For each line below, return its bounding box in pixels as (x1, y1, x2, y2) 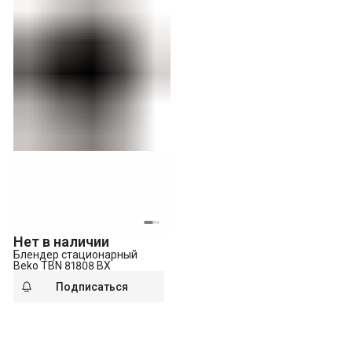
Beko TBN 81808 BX (13, 258, 111, 272)
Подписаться (55, 280, 128, 293)
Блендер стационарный (13, 247, 137, 261)
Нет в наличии (13, 233, 109, 250)
